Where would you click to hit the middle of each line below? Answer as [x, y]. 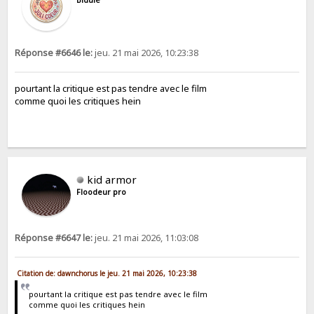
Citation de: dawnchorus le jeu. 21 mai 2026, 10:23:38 [107, 274]
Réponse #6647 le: [54, 238]
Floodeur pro [102, 192]
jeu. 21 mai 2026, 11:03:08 [146, 238]
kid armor [112, 179]
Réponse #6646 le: [54, 53]
